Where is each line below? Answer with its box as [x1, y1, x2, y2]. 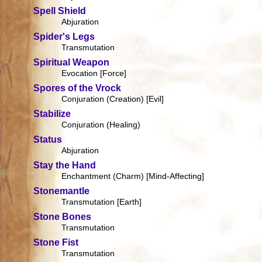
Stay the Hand [33, 160, 96, 171]
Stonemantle [33, 186, 90, 196]
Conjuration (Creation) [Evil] [61, 94, 164, 104]
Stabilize [33, 109, 71, 119]
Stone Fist [33, 237, 79, 248]
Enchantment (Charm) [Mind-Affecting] [61, 171, 205, 181]
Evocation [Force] [61, 68, 127, 78]
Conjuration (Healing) [61, 120, 141, 130]
